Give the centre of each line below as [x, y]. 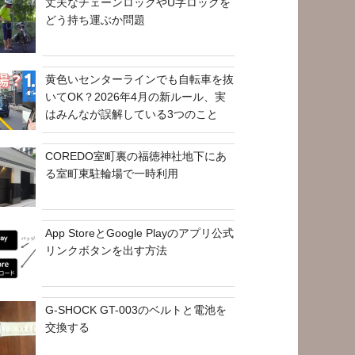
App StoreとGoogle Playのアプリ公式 [140, 233]
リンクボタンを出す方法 [107, 250]
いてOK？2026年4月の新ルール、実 [136, 96]
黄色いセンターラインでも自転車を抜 [140, 79]
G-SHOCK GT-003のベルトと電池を [136, 309]
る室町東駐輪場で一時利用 [112, 173]
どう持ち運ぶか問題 [95, 19]
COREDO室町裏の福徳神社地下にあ [136, 156]
